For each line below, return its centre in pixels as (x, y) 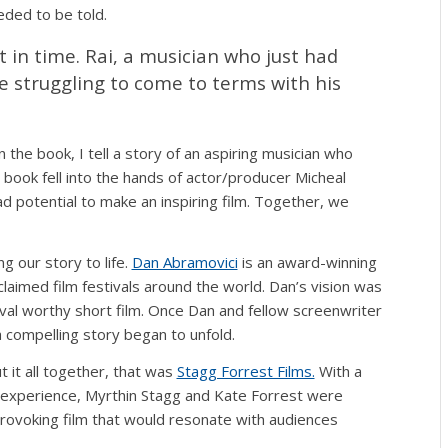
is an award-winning (307, 261)
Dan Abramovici (184, 261)
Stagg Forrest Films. (245, 370)
